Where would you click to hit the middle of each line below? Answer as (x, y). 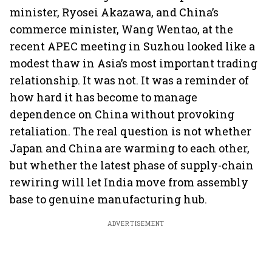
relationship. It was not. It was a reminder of (129, 80)
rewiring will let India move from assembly (129, 182)
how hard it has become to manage (104, 97)
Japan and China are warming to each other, (130, 148)
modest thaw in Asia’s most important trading (134, 63)
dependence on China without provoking (122, 114)
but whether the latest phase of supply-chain (132, 165)
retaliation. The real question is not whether (131, 131)
